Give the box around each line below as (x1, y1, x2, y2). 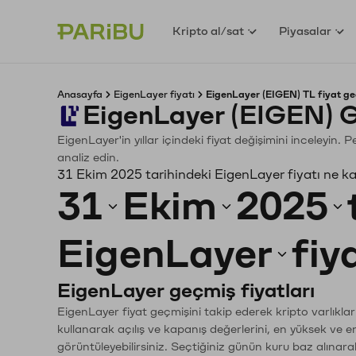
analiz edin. (57, 152, 119, 164)
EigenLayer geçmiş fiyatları (57, 281, 315, 301)
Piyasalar (279, 25, 332, 37)
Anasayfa (57, 90, 103, 99)
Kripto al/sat (172, 25, 245, 37)
